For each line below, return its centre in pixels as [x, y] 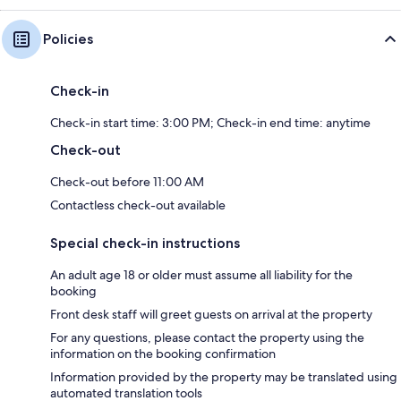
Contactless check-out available [138, 205]
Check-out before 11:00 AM [127, 182]
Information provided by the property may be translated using [224, 377]
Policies [68, 39]
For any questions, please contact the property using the [207, 338]
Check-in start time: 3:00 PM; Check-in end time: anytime [210, 123]
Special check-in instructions [145, 243]
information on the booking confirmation [163, 354]
